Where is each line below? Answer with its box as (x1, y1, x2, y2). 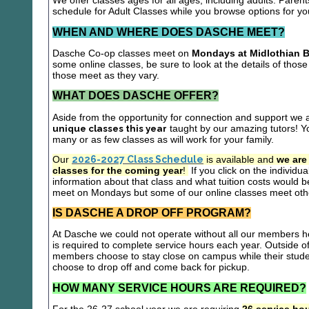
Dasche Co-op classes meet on (52, 47, 192, 59)
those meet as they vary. (52, 69, 162, 81)
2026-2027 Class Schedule (72, 153, 203, 165)
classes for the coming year (52, 164, 183, 176)
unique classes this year (52, 122, 167, 134)
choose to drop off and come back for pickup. (52, 261, 252, 273)
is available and (203, 153, 277, 165)
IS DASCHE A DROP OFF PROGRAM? (52, 207, 251, 219)
